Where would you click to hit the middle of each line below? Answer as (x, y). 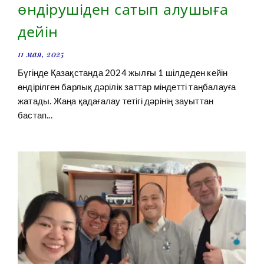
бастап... (35, 115)
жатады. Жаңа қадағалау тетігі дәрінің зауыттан (116, 101)
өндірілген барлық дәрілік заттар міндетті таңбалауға (127, 87)
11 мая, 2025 (41, 54)
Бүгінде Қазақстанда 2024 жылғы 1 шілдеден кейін (123, 73)
